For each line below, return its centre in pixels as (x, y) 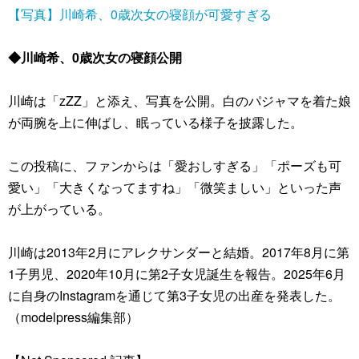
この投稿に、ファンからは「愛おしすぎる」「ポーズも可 (175, 165)
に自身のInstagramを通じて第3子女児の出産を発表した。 (174, 295)
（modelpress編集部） (73, 317)
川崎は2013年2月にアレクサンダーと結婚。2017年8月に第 (179, 252)
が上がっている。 (59, 209)
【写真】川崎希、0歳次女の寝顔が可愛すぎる (140, 14)
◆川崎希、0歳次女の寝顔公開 (95, 57)
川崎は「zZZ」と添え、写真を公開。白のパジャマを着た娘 (179, 101)
